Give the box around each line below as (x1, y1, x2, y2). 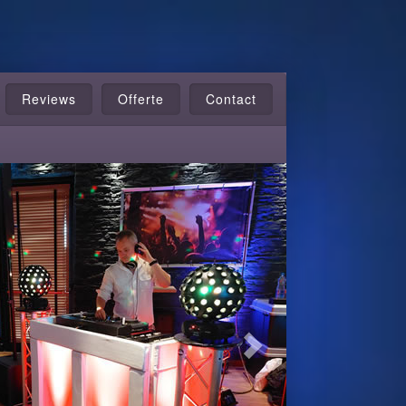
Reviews (22, 90, 76, 108)
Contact (206, 90, 256, 108)
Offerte (118, 90, 164, 108)
